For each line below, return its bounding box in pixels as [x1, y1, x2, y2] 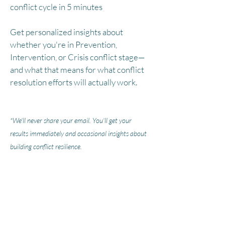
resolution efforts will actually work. [10, 77, 137, 87]
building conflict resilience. [10, 142, 82, 151]
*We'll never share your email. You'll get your [10, 116, 132, 125]
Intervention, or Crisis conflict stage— [10, 52, 145, 62]
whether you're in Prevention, [10, 39, 117, 50]
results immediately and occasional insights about [10, 129, 147, 138]
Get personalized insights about [10, 27, 123, 37]
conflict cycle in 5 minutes [10, 2, 102, 12]
